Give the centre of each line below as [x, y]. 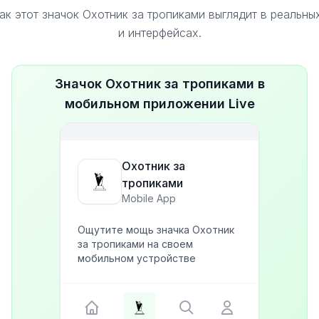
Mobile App [148, 198]
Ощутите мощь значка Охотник [156, 230]
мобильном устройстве [137, 258]
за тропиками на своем [135, 244]
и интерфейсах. [159, 33]
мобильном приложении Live [159, 104]
